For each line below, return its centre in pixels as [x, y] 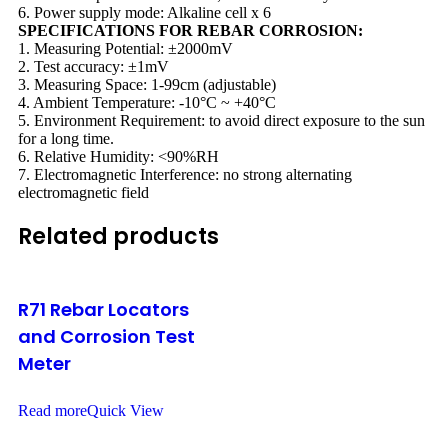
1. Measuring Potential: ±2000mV [125, 48]
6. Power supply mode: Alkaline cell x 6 [144, 12]
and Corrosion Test [106, 337]
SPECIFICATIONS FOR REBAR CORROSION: [190, 30]
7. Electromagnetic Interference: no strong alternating [185, 174]
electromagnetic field [83, 192]
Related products [118, 236]
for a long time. [66, 138]
